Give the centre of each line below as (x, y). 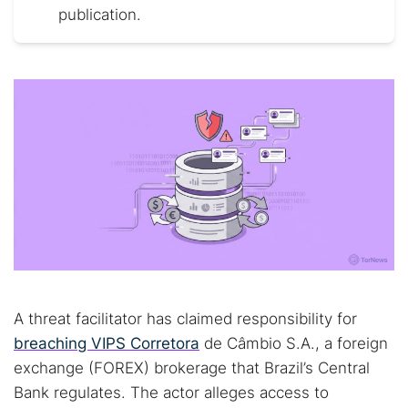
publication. (100, 15)
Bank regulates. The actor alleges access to (171, 393)
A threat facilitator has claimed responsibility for (185, 319)
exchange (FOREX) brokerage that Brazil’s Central (192, 368)
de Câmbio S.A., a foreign (294, 343)
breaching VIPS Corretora (107, 343)
